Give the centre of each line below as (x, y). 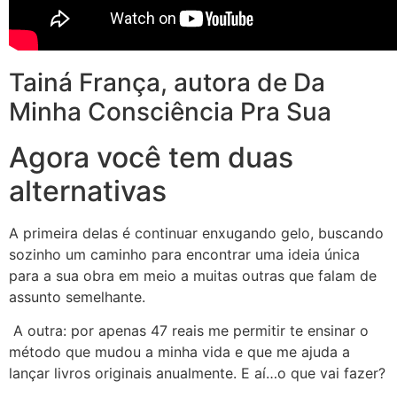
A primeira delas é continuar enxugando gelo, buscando (196, 233)
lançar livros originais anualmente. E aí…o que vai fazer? (197, 374)
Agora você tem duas (151, 157)
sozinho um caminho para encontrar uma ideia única (184, 254)
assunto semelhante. (79, 296)
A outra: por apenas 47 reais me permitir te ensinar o (189, 331)
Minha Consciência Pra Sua (170, 111)
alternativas (88, 191)
